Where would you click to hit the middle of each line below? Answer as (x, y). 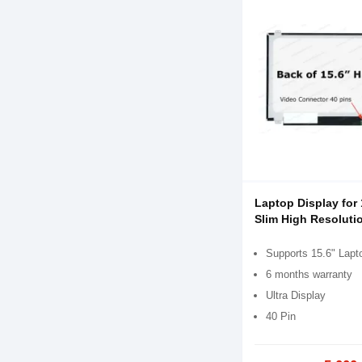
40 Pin (281, 316)
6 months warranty (309, 274)
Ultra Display (296, 295)
